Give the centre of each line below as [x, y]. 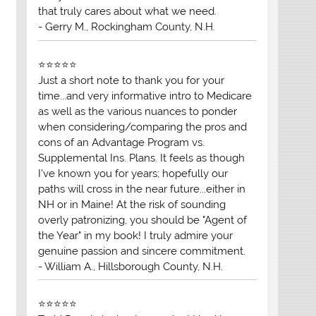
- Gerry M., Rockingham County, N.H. [126, 27]
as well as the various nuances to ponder [137, 111]
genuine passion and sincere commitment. [141, 251]
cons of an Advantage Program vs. [121, 142]
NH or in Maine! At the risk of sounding [132, 204]
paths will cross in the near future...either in [141, 189]
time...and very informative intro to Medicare [145, 96]
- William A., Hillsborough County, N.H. [130, 266]
